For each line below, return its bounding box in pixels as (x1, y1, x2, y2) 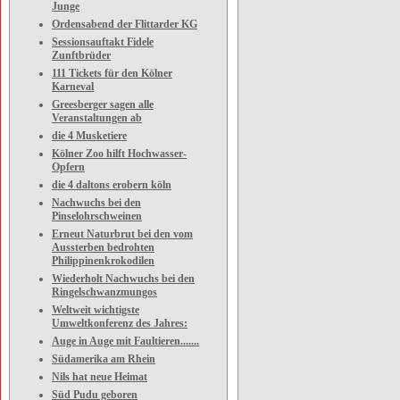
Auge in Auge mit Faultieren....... (52, 335, 199, 347)
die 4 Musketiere (52, 129, 127, 142)
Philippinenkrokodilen (52, 254, 154, 267)
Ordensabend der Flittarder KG (52, 18, 197, 30)
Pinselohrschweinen (52, 210, 142, 222)
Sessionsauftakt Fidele (52, 36, 154, 48)
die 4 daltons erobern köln (52, 179, 171, 191)
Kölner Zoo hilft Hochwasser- (52, 147, 187, 160)
